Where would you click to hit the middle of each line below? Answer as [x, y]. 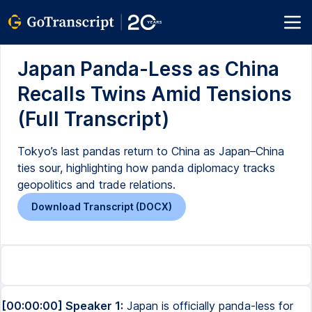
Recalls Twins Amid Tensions [155, 94]
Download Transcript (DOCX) [102, 206]
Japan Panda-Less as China [148, 69]
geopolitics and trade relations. [96, 185]
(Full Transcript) [93, 119]
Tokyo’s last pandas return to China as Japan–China [151, 151]
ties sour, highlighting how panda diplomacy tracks [146, 168]
